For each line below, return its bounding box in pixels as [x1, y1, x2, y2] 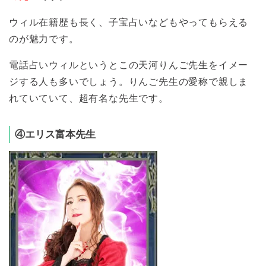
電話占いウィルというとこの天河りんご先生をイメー [9, 60, 249, 71]
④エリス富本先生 [15, 129, 96, 141]
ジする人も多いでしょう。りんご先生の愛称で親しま [9, 77, 249, 87]
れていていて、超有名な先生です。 [9, 93, 169, 104]
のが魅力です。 [9, 34, 79, 45]
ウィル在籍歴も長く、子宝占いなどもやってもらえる [9, 17, 249, 28]
